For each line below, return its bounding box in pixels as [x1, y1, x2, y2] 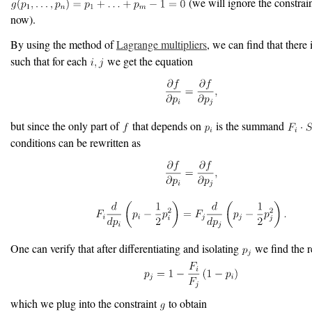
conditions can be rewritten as [10, 135, 141, 150]
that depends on [129, 118, 204, 134]
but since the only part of [10, 118, 122, 134]
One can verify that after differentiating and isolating [10, 241, 242, 256]
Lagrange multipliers [116, 37, 207, 52]
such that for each [10, 54, 90, 69]
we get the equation [104, 54, 193, 69]
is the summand [213, 118, 288, 134]
